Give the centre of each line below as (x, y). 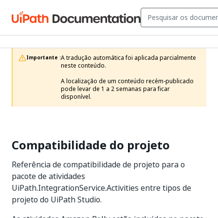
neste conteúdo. (83, 66)
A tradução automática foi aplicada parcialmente (128, 58)
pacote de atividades (48, 176)
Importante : (44, 58)
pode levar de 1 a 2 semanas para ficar (115, 89)
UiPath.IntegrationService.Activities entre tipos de (101, 188)
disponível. (76, 97)
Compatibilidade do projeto (91, 145)
